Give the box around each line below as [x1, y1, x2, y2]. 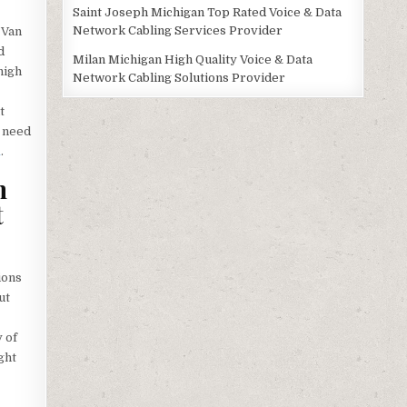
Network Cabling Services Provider [73, 24, 283, 37]
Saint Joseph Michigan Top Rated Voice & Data [73, 5, 342, 19]
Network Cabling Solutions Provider [73, 71, 286, 84]
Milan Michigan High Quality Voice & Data [73, 53, 313, 66]
